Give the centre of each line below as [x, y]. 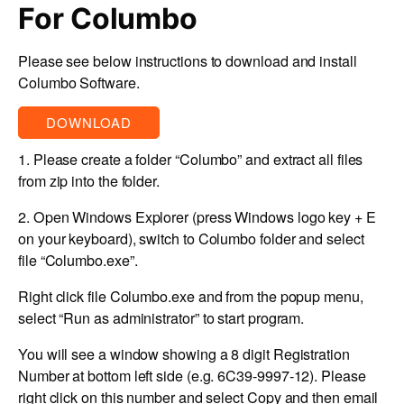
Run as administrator [129, 317]
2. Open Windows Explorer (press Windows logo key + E [197, 216]
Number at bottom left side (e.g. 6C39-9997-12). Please [192, 376]
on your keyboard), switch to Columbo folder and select [191, 238]
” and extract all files [300, 158]
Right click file [64, 295]
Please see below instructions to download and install [188, 60]
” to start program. [249, 317]
